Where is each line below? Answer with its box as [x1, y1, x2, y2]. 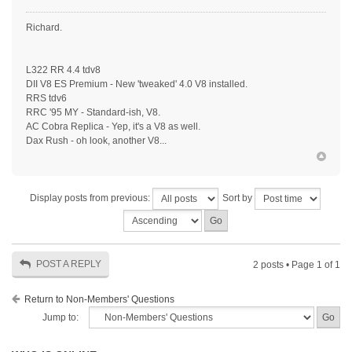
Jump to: [42, 312, 79, 324]
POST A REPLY [36, 258, 101, 270]
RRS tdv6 [26, 93, 67, 104]
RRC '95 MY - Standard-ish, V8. [26, 107, 160, 119]
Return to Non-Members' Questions [24, 294, 174, 306]
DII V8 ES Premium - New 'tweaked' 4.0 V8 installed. [26, 79, 247, 90]
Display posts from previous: [30, 192, 152, 204]
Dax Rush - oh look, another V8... [26, 135, 167, 147]
